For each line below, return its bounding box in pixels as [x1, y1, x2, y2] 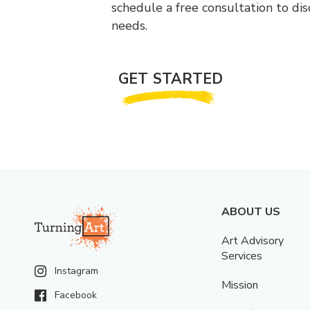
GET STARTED [118, 69, 224, 89]
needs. [111, 17, 148, 34]
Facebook [55, 289, 97, 302]
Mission [221, 277, 259, 293]
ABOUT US [221, 204, 281, 220]
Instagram [55, 264, 98, 278]
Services [221, 248, 263, 264]
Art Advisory [221, 233, 284, 249]
